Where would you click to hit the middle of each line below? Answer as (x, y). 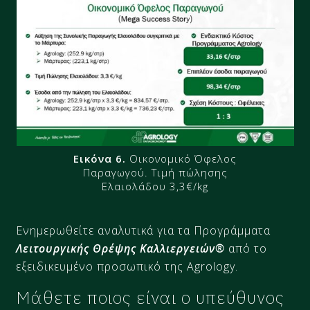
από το (246, 248)
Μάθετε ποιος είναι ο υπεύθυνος (151, 297)
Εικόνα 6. (101, 158)
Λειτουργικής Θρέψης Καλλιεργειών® (121, 248)
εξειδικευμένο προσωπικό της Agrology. (127, 266)
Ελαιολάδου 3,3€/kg (155, 186)
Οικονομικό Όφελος (183, 158)
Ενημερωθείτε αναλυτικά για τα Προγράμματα (144, 230)
